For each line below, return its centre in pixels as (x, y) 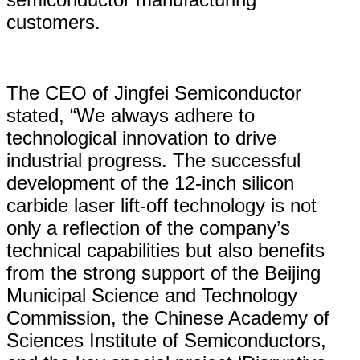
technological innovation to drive (141, 137)
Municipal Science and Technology (152, 295)
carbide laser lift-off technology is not (162, 205)
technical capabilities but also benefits (166, 250)
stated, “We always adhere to (131, 115)
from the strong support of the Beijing (164, 272)
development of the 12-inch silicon (150, 182)
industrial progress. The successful (153, 160)
